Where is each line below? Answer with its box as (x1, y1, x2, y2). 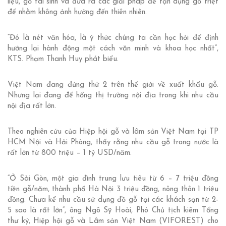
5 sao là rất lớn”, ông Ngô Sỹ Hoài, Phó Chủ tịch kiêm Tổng (8, 207, 218, 215)
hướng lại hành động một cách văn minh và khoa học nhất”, (8, 45, 218, 53)
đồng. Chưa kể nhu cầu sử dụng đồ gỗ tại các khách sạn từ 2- (8, 196, 218, 204)
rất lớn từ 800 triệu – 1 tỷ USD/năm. (8, 149, 132, 157)
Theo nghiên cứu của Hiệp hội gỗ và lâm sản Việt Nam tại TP (8, 128, 218, 136)
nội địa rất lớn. (8, 102, 56, 110)
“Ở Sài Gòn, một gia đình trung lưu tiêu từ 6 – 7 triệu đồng (8, 175, 218, 183)
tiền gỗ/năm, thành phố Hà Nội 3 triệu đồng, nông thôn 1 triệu (8, 186, 218, 194)
